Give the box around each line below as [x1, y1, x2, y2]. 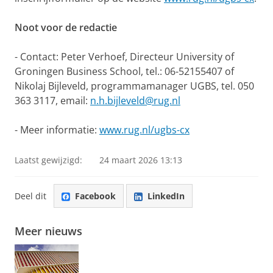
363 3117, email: [15, 94, 90, 108]
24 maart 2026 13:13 [99, 154, 182, 166]
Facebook [75, 190, 116, 202]
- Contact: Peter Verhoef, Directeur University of [15, 50, 234, 64]
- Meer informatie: [15, 123, 99, 137]
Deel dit [15, 190, 46, 202]
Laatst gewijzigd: [15, 154, 82, 166]
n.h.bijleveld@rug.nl [90, 94, 180, 108]
